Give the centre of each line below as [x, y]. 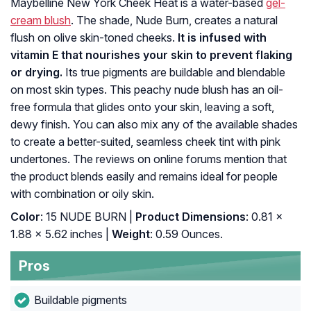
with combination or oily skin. [82, 194]
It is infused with [222, 38]
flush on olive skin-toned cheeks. [94, 38]
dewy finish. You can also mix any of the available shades [154, 125]
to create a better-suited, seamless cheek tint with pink [145, 142]
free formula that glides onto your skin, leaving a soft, [142, 107]
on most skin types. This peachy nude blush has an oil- [147, 90]
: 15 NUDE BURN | [86, 217]
